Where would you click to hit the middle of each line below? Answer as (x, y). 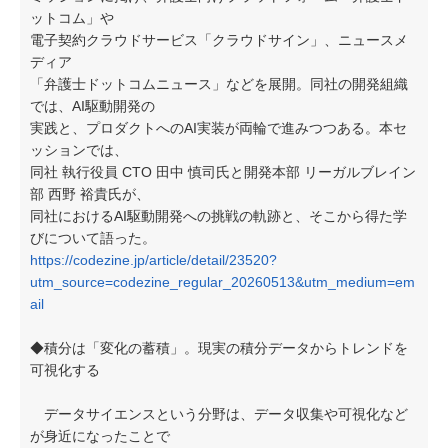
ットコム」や (72, 18)
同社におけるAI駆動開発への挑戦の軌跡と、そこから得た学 (218, 216)
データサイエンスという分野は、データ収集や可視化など (219, 414)
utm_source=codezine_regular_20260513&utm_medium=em (222, 282)
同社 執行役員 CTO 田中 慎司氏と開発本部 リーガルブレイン (223, 172)
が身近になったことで (100, 436)
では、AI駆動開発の (92, 106)
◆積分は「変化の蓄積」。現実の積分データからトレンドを (219, 348)
